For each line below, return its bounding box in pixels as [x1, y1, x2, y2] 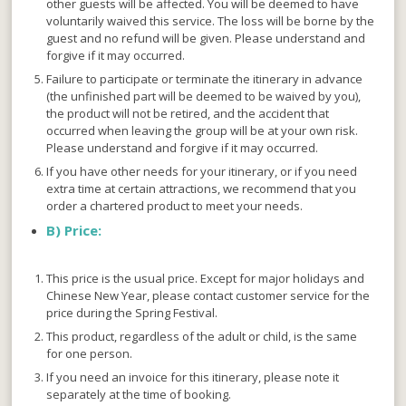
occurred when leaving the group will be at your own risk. [46, 122, 359, 140]
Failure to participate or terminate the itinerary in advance [46, 71, 363, 88]
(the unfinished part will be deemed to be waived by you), [46, 88, 362, 105]
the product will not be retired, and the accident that [46, 105, 330, 122]
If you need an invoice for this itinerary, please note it [46, 369, 340, 386]
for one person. [46, 345, 133, 362]
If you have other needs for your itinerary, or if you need [46, 163, 358, 180]
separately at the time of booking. [46, 386, 232, 403]
